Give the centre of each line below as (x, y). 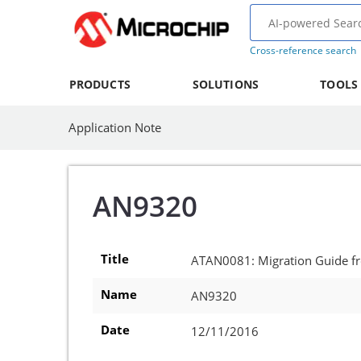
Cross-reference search (303, 50)
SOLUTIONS (225, 84)
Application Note (115, 127)
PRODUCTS (100, 84)
